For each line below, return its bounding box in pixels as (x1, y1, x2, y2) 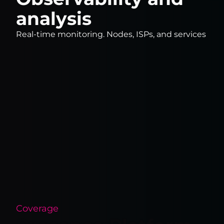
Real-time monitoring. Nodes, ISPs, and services (16, 29, 206, 39)
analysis (16, 7, 91, 29)
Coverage (16, 202, 58, 214)
